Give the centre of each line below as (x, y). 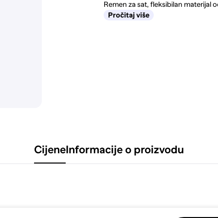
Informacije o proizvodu (125, 149)
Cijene (50, 149)
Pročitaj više (129, 15)
